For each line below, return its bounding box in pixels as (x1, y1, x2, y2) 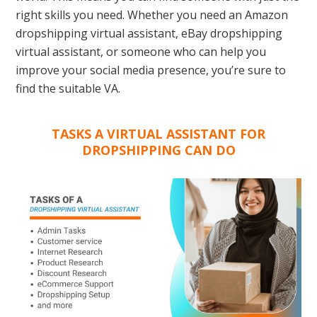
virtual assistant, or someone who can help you (16, 43, 267, 59)
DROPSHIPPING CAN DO (81, 141, 236, 158)
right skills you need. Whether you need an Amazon (16, 6, 289, 23)
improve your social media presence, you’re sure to (16, 62, 287, 78)
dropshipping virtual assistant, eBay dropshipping (16, 25, 283, 41)
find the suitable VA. (16, 80, 121, 96)
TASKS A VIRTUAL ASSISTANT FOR (52, 125, 265, 142)
